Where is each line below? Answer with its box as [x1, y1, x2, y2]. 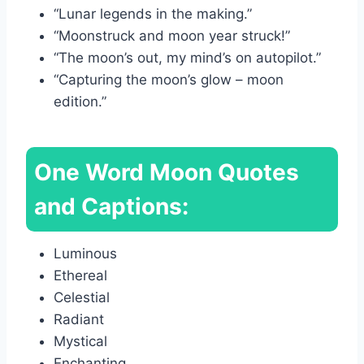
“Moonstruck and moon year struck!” [54, 27, 290, 44]
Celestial [54, 288, 110, 305]
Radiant [54, 310, 104, 327]
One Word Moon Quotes [34, 158, 299, 186]
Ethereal [54, 266, 107, 284]
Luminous [54, 245, 117, 262]
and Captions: [34, 192, 188, 220]
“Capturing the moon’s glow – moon [54, 71, 284, 88]
